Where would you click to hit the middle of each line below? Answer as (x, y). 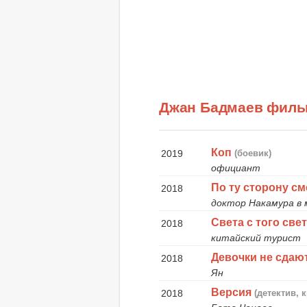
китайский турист (256, 237)
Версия (232, 292)
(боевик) (253, 153)
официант (236, 168)
